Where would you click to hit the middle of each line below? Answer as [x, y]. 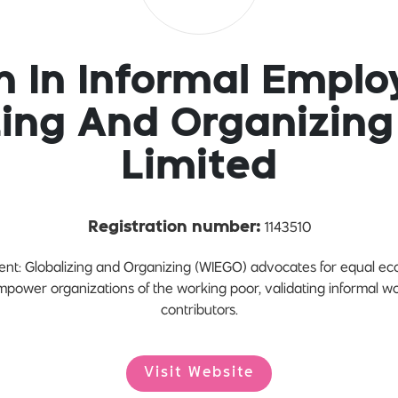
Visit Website [199, 373]
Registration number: [174, 227]
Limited [199, 168]
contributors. [199, 309]
